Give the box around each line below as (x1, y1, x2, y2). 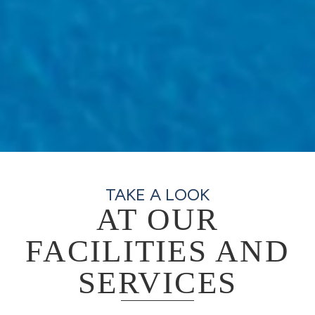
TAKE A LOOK (105, 184, 210, 205)
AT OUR (96, 201, 219, 237)
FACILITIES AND (25, 233, 290, 269)
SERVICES (78, 264, 237, 300)
